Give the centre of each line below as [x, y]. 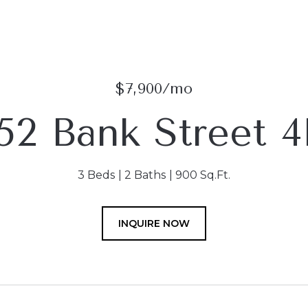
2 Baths [145, 175]
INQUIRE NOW [154, 223]
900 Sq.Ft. [203, 175]
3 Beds [96, 175]
